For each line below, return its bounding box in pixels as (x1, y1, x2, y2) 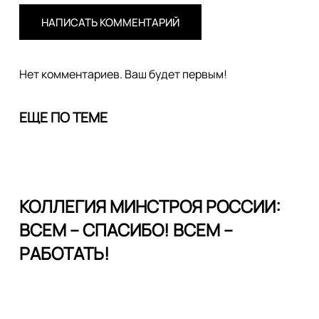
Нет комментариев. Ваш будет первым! (19, 66, 227, 82)
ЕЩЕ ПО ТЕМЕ (19, 108, 108, 127)
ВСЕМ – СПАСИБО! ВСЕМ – (19, 218, 233, 241)
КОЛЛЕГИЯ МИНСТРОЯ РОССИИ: (19, 194, 281, 218)
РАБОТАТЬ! (19, 241, 110, 265)
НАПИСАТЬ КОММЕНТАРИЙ (41, 15, 179, 30)
